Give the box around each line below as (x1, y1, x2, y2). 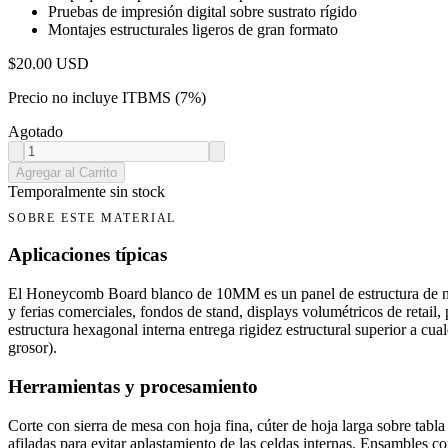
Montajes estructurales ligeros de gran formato (48, 20, 338, 38)
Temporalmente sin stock (8, 182, 165, 200)
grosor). (8, 339, 57, 357)
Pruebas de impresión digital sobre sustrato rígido (48, 2, 357, 20)
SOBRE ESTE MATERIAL (8, 210, 177, 225)
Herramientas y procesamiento (8, 375, 258, 397)
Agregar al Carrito (16, 164, 117, 180)
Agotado (8, 122, 63, 140)
